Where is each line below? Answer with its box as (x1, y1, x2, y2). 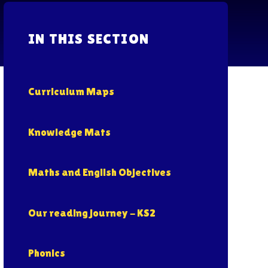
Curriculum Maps (28, 85, 115, 98)
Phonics (28, 246, 66, 259)
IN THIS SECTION (28, 31, 150, 47)
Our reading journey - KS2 (28, 206, 156, 219)
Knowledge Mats (28, 125, 111, 138)
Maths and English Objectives (28, 166, 172, 179)
